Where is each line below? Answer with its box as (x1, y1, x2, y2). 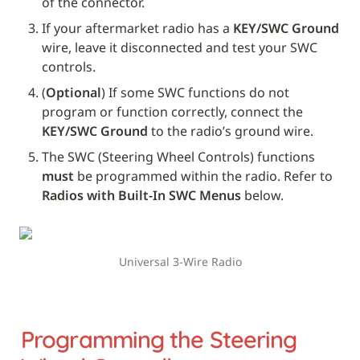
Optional (46, 83, 101, 101)
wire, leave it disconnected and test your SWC (42, 38, 317, 56)
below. (241, 186, 284, 204)
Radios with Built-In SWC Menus (42, 186, 241, 204)
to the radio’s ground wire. (148, 121, 313, 140)
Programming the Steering (21, 325, 297, 354)
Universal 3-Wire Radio (118, 253, 242, 269)
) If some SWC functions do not (101, 83, 289, 101)
